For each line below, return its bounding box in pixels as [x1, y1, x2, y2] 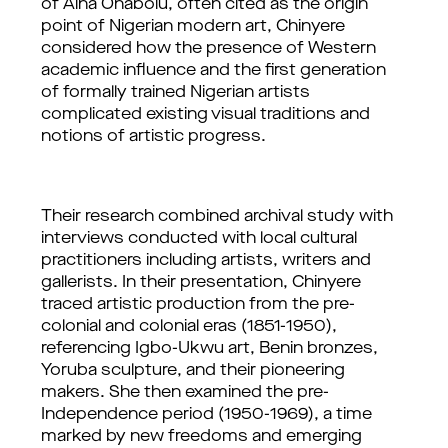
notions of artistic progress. [41, 129, 270, 145]
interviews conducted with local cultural [41, 231, 357, 247]
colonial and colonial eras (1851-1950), [41, 319, 337, 335]
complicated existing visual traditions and [41, 107, 370, 123]
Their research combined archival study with [41, 209, 393, 225]
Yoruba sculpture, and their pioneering [41, 363, 345, 379]
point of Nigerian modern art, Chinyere [41, 19, 345, 35]
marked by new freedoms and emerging [41, 429, 362, 445]
